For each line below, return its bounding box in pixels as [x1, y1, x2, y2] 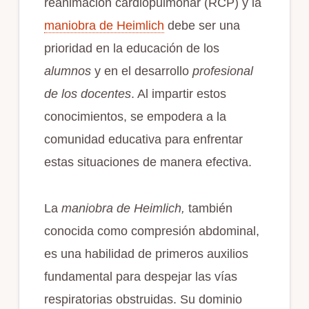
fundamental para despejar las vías [43, 269, 237, 283]
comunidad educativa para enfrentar [43, 132, 243, 146]
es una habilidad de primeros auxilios [43, 246, 248, 261]
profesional [192, 63, 253, 78]
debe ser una [163, 18, 240, 32]
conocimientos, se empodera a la [43, 109, 226, 123]
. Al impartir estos [130, 86, 226, 101]
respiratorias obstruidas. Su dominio [43, 292, 242, 306]
